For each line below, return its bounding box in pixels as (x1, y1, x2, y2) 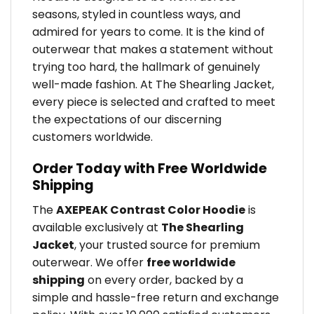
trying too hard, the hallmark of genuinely (32, 59, 260, 76)
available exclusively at (32, 219, 161, 235)
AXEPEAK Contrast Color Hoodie (56, 201, 245, 218)
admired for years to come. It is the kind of (32, 24, 265, 41)
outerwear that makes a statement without (32, 41, 273, 58)
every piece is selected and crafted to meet (32, 94, 275, 111)
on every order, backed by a (85, 271, 243, 288)
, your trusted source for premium (74, 236, 260, 253)
